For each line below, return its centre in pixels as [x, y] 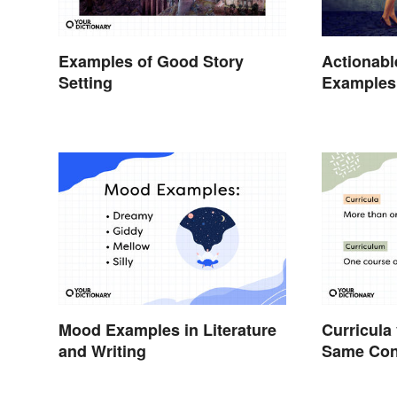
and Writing [102, 351]
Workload [358, 373]
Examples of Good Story [151, 61]
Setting [86, 82]
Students [356, 104]
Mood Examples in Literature [167, 330]
